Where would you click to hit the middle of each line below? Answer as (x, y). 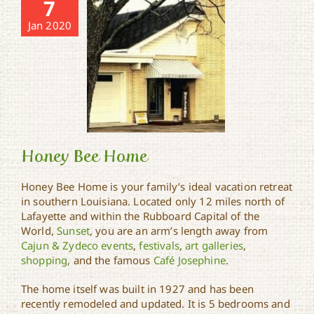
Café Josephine (189, 260)
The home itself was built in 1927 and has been (137, 289)
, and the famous (110, 260)
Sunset (73, 231)
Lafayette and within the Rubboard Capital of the (141, 216)
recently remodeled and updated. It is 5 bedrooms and (156, 304)
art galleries (214, 246)
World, (39, 231)
